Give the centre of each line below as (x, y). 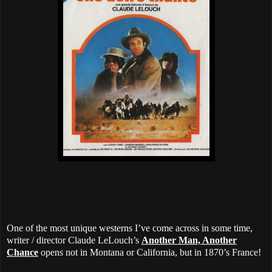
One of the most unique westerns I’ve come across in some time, (130, 228)
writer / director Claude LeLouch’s (74, 240)
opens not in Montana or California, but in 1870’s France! (150, 253)
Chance (22, 253)
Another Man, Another (189, 240)
